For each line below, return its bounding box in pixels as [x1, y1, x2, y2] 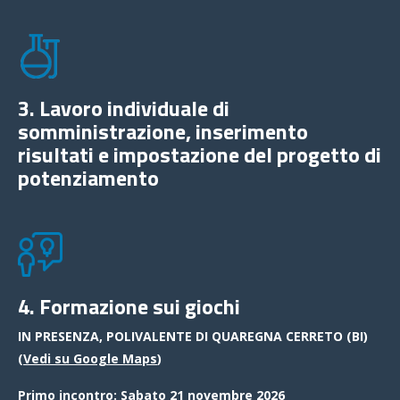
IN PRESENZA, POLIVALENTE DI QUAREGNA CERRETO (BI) [18, 327, 368, 345]
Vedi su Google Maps [23, 349, 157, 367]
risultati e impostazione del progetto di [18, 137, 381, 171]
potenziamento [18, 161, 159, 194]
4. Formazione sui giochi [18, 289, 240, 322]
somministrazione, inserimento [18, 114, 308, 147]
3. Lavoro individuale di [18, 91, 229, 124]
